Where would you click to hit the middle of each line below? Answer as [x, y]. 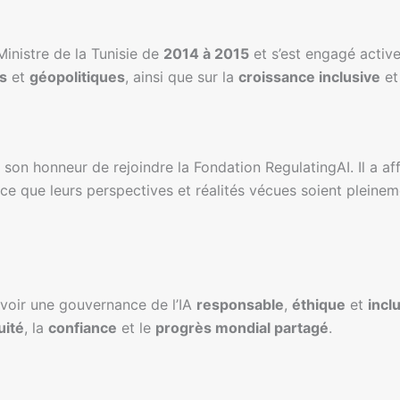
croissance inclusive [309, 76]
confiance [83, 327]
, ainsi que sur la [182, 76]
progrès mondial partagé [242, 327]
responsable [240, 304]
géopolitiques [77, 76]
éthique [319, 304]
